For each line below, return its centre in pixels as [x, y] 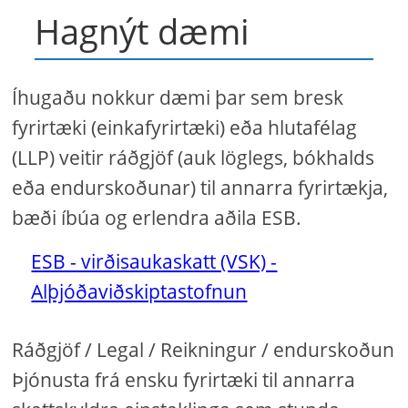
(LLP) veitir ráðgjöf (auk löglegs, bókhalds [194, 158]
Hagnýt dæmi [143, 31]
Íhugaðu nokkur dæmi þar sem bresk [178, 97]
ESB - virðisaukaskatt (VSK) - [154, 261]
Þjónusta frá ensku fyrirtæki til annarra [184, 380]
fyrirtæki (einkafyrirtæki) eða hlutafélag [185, 127]
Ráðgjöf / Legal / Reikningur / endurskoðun [204, 350]
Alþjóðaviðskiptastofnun [139, 291]
